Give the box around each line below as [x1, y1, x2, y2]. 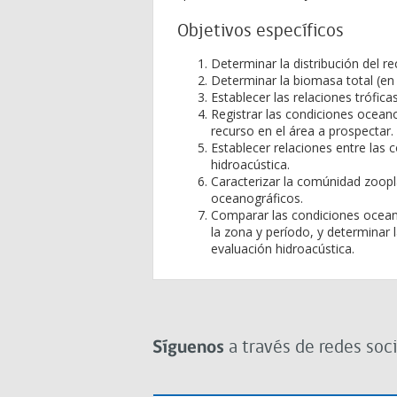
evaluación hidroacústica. [211, 240, 354, 257]
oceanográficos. [211, 190, 303, 206]
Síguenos [152, 339, 224, 357]
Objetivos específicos [177, 22, 344, 41]
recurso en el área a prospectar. [211, 122, 393, 139]
